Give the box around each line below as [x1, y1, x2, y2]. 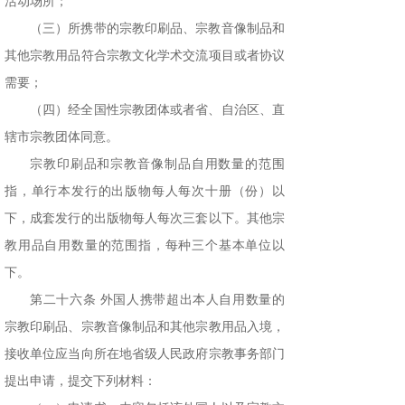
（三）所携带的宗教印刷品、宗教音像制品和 [30, 22, 285, 36]
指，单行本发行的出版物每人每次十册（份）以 [5, 184, 285, 199]
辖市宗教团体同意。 [5, 130, 118, 145]
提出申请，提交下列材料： [5, 374, 156, 389]
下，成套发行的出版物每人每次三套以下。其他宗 [5, 212, 285, 226]
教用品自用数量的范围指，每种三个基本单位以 [5, 239, 285, 253]
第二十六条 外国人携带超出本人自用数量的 [30, 293, 285, 307]
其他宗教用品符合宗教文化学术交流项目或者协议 [5, 49, 285, 63]
